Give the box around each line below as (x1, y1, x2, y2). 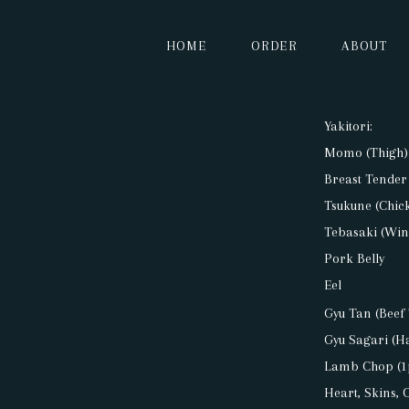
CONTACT (28, 345, 96, 361)
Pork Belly (324, 250, 385, 267)
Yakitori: (324, 118, 373, 135)
